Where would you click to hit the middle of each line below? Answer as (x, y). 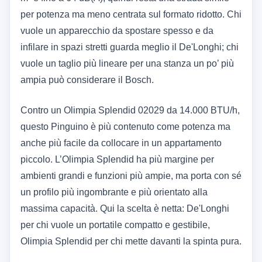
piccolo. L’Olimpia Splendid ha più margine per (117, 160)
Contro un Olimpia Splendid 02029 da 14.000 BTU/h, (130, 111)
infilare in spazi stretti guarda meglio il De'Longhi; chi (130, 47)
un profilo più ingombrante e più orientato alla (114, 192)
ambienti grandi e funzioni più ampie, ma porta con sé (131, 176)
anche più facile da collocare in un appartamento (121, 143)
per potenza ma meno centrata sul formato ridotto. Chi (131, 15)
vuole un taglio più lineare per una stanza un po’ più (127, 64)
